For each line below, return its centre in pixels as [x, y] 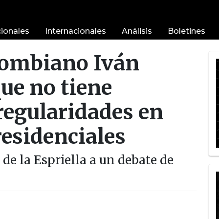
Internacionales [75, 31]
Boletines [186, 31]
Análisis [137, 31]
